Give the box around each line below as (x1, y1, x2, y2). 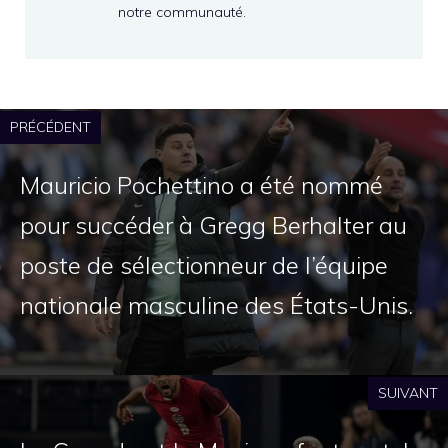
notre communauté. (118, 3, 246, 22)
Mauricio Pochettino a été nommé (20, 170, 383, 201)
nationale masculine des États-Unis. (20, 290, 413, 321)
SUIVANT (378, 384, 438, 403)
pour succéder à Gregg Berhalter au (20, 210, 407, 241)
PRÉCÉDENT (10, 118, 91, 137)
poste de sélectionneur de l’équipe (20, 250, 388, 281)
